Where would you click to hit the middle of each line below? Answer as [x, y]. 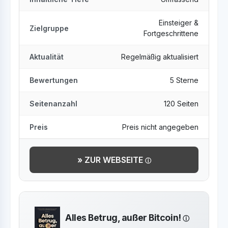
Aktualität [47, 57]
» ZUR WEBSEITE [111, 160]
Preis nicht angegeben [160, 127]
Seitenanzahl [53, 104]
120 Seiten [181, 104]
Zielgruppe [49, 28]
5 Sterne [184, 80]
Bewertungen [54, 80]
